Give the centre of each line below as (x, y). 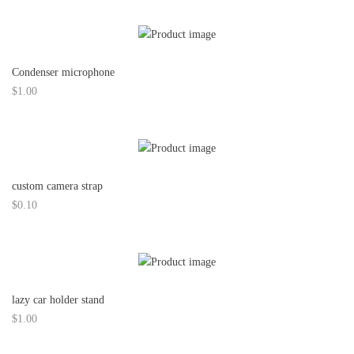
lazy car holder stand (58, 300)
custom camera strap (57, 186)
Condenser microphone (63, 72)
